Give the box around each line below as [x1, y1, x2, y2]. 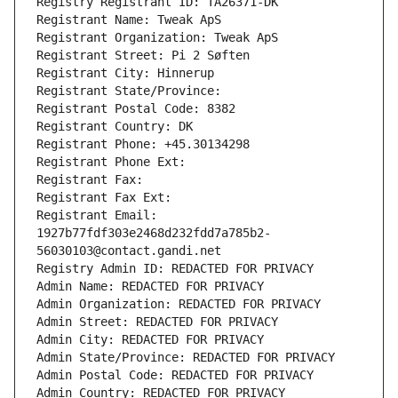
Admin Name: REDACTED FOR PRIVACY [36, 279, 264, 294]
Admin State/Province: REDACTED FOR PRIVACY [36, 350, 335, 365]
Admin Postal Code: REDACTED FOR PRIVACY [36, 368, 314, 383]
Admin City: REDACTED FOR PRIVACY [36, 332, 264, 347]
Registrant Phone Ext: [36, 155, 186, 170]
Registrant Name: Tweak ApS [36, 12, 221, 28]
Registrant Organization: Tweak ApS [36, 30, 278, 45]
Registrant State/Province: [36, 84, 228, 99]
